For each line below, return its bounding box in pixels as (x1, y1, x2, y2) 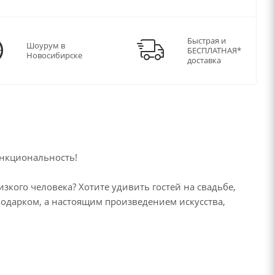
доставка (187, 55, 221, 66)
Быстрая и (187, 35, 226, 47)
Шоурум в (26, 40, 65, 52)
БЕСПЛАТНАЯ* (187, 45, 241, 56)
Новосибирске (26, 50, 82, 61)
